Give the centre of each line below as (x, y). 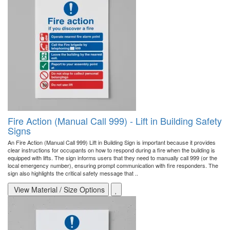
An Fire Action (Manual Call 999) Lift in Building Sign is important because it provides (112, 142)
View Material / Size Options (58, 190)
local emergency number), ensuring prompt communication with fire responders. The (113, 166)
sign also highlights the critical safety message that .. (73, 173)
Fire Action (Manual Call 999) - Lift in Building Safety (115, 121)
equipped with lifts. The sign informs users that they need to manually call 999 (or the (112, 158)
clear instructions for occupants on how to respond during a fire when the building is (111, 150)
